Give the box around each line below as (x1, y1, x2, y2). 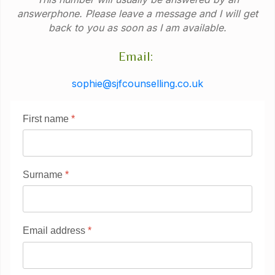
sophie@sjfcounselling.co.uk (72, 77, 203, 90)
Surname (23, 169, 65, 180)
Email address (23, 225, 88, 236)
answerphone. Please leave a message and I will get (17, 7, 258, 20)
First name (23, 114, 71, 125)
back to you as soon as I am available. (48, 21, 227, 34)
